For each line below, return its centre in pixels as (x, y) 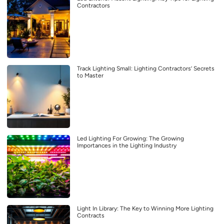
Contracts (91, 216)
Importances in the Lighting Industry (127, 146)
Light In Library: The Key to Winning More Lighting (145, 209)
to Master (90, 76)
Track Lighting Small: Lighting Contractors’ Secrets (146, 69)
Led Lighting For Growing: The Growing (130, 139)
